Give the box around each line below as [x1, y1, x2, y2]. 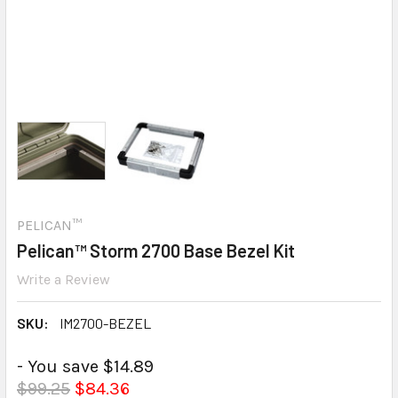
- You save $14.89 [17, 356, 154, 378]
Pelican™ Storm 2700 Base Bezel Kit [17, 240, 295, 261]
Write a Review [17, 270, 110, 288]
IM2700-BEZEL [60, 314, 151, 331]
